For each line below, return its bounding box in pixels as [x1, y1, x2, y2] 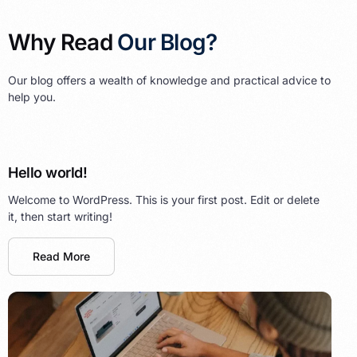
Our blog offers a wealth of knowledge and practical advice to [8, 73, 331, 87]
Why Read [8, 28, 118, 56]
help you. [8, 89, 56, 104]
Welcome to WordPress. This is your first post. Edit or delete [8, 192, 320, 206]
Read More [33, 249, 90, 264]
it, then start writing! [8, 209, 112, 223]
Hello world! [8, 164, 88, 182]
